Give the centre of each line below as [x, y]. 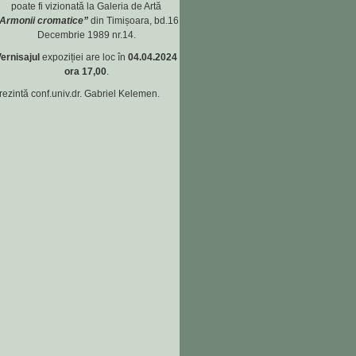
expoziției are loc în [85, 57]
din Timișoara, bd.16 [133, 21]
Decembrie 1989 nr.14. [86, 35]
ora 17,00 [85, 72]
